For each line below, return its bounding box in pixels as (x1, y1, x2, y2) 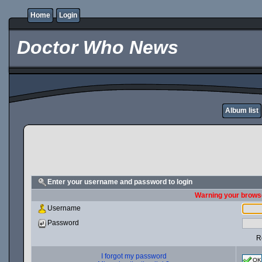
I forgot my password (101, 252, 167, 260)
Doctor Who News (12, 37, 178, 58)
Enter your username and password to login (47, 178, 192, 187)
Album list (225, 106, 258, 115)
